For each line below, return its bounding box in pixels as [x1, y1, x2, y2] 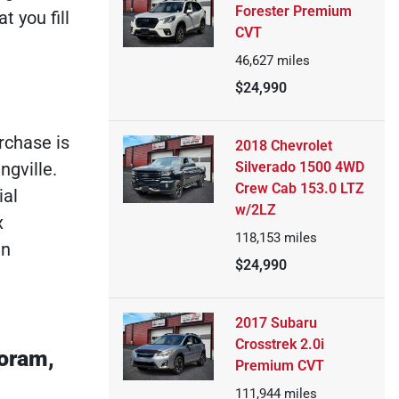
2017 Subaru [234, 314, 317, 331]
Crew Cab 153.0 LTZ [234, 180, 364, 197]
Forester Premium [234, 3, 352, 20]
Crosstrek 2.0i [234, 336, 324, 353]
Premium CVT [234, 357, 324, 374]
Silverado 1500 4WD [234, 159, 364, 175]
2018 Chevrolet [234, 137, 332, 154]
